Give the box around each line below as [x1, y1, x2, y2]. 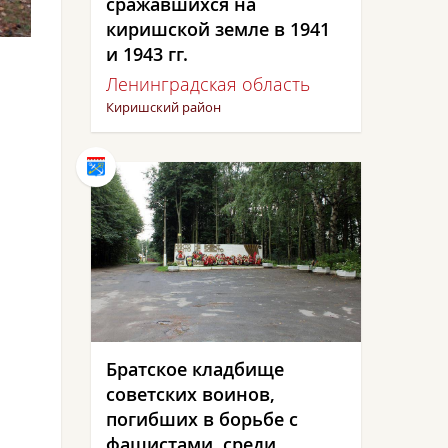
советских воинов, [106, 382, 275, 406]
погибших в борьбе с [106, 407, 298, 431]
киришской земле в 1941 [106, 17, 330, 41]
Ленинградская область [106, 72, 310, 96]
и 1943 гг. [106, 42, 188, 66]
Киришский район [106, 98, 221, 116]
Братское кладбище [106, 357, 284, 381]
